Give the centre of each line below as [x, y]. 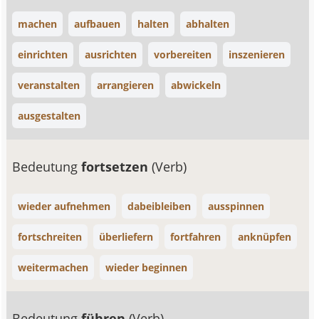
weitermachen [53, 267]
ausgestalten [49, 116]
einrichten [43, 54]
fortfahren [196, 237]
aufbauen [98, 24]
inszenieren [257, 54]
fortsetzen [117, 167]
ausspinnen [236, 206]
